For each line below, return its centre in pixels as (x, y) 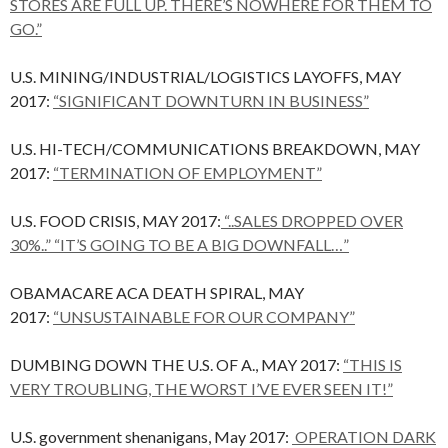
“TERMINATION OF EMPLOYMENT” (187, 172)
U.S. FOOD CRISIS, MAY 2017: (115, 220)
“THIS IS (372, 364)
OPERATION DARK (364, 436)
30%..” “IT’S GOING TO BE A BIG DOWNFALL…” (179, 244)
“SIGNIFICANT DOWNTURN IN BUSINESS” (211, 100)
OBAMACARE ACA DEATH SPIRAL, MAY (157, 292)
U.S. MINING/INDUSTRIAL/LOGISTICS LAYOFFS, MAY (205, 76)
